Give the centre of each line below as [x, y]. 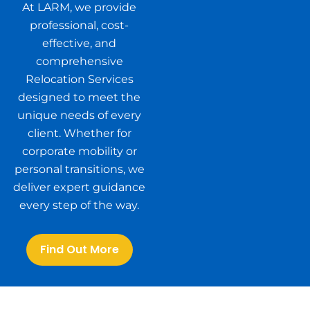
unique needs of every [80, 116]
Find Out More [79, 250]
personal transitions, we [79, 170]
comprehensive [79, 62]
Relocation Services [79, 80]
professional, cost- [80, 26]
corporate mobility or [79, 152]
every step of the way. [80, 206]
